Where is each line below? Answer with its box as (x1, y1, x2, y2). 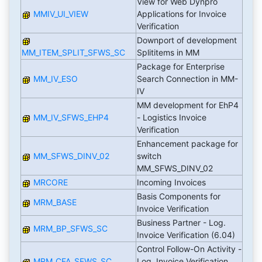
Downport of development (136, 35, 237, 45)
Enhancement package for (136, 139, 238, 149)
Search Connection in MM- (136, 74, 238, 84)
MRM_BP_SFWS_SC (33, 223, 108, 233)
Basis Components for (136, 191, 220, 201)
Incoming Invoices (136, 177, 208, 187)
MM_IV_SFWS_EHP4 (33, 112, 109, 122)
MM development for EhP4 (136, 100, 239, 110)
